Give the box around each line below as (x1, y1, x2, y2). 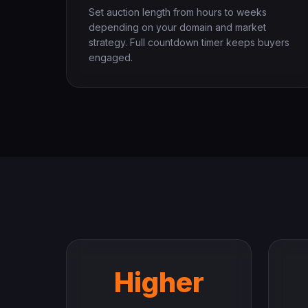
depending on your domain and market (89, 21, 266, 33)
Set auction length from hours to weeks (89, 6, 267, 18)
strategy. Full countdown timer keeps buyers (89, 36, 289, 48)
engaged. (89, 52, 133, 63)
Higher (113, 265, 204, 299)
